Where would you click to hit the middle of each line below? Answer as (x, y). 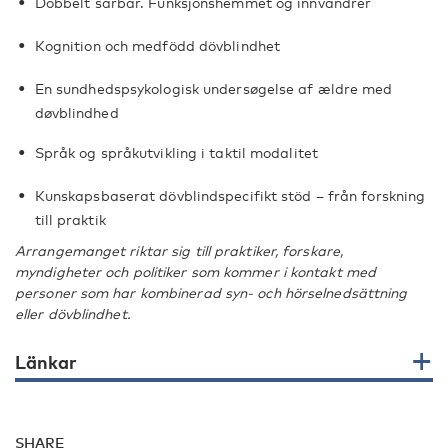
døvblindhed (76, 112)
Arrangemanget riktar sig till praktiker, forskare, (179, 250)
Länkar (46, 362)
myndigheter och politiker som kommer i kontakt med (196, 271)
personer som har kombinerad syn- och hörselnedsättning (211, 292)
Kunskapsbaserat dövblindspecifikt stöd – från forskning (230, 195)
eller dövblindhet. (73, 313)
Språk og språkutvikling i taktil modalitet (176, 152)
